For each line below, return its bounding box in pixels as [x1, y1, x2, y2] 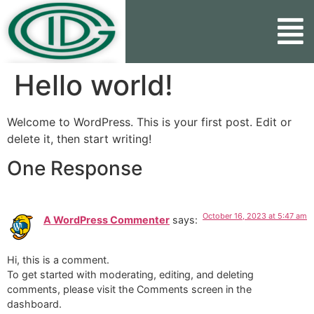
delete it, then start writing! [7, 132, 151, 146]
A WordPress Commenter [43, 214, 170, 226]
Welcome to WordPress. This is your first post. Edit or [7, 115, 292, 129]
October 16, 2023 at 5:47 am [203, 211, 307, 221]
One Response [7, 156, 142, 181]
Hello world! [14, 68, 173, 102]
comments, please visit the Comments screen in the [7, 282, 252, 295]
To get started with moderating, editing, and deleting [7, 268, 254, 280]
